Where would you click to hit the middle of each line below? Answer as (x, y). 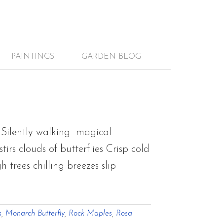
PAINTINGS (33, 57)
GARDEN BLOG (111, 57)
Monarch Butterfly (35, 214)
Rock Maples (90, 214)
